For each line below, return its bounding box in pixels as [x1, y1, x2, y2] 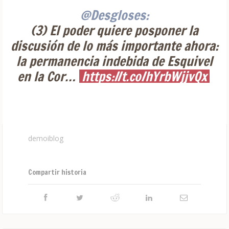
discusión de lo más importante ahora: [11, 36, 218, 55]
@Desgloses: [80, 6, 149, 24]
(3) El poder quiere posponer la [31, 21, 198, 39]
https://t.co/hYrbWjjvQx [82, 67, 207, 85]
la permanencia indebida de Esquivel [16, 52, 213, 70]
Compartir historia [28, 167, 86, 177]
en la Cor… [17, 67, 78, 85]
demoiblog [28, 133, 63, 143]
